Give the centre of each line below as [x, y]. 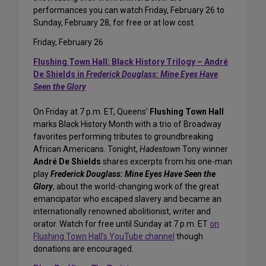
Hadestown [160, 149]
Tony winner [204, 149]
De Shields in [60, 75]
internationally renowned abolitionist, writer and [122, 212]
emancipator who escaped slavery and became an [127, 199]
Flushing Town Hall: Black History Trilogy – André [131, 62]
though [189, 237]
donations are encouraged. [83, 249]
